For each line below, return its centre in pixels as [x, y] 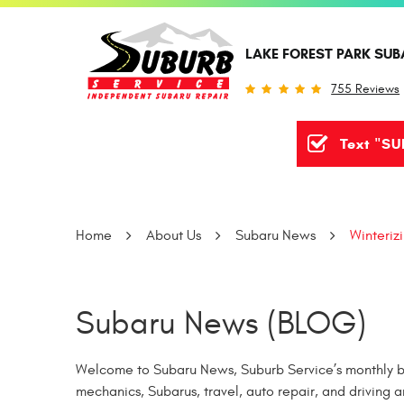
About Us [174, 235]
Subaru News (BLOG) [221, 324]
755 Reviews [366, 89]
